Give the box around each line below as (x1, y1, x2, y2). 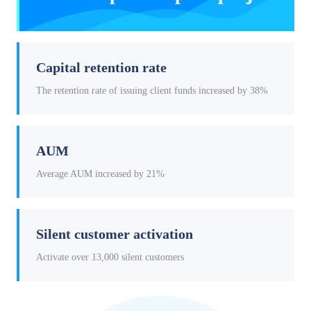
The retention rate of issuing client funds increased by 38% (36, 85, 268, 96)
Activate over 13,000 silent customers (36, 252, 184, 263)
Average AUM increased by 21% (36, 169, 165, 180)
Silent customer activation (36, 226, 193, 242)
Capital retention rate (36, 60, 167, 76)
